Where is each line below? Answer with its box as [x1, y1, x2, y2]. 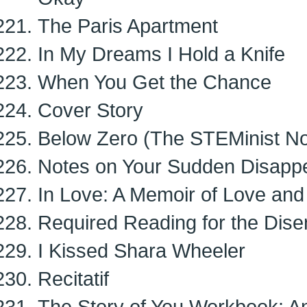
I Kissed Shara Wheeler [38, 239, 245, 262]
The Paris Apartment [38, 14, 218, 37]
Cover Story [38, 99, 143, 121]
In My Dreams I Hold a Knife [38, 42, 285, 65]
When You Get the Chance [38, 71, 271, 93]
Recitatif [38, 267, 109, 290]
